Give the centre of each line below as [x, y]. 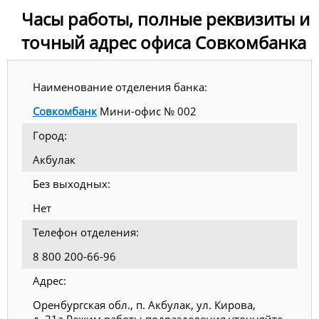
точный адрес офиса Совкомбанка [164, 42]
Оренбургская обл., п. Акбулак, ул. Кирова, [144, 304]
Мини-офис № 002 [147, 111]
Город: [50, 135]
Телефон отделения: [86, 232]
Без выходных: [72, 183]
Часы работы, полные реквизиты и [166, 19]
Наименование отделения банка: [120, 87]
